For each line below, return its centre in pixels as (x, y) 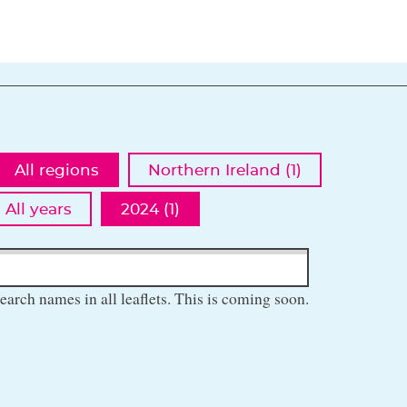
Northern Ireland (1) (225, 170)
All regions (57, 170)
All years (39, 209)
